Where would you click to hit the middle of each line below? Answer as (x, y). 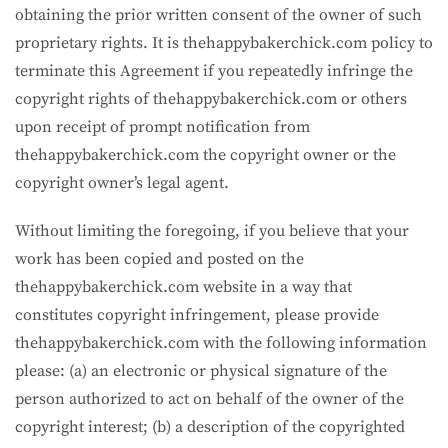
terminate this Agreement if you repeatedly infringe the (214, 70)
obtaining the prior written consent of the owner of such (218, 14)
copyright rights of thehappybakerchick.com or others (211, 98)
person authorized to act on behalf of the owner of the (209, 398)
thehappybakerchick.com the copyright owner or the (205, 154)
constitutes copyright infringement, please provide (197, 314)
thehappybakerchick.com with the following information (221, 342)
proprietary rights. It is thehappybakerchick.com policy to (224, 42)
